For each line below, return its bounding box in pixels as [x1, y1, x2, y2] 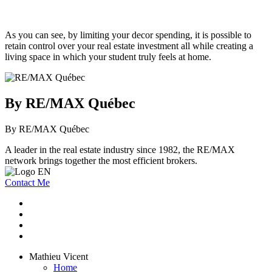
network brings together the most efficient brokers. [5, 155, 197, 166]
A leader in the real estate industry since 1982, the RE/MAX [5, 144, 235, 155]
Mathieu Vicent [29, 251, 88, 262]
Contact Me [5, 177, 50, 188]
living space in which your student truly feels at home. [5, 52, 211, 63]
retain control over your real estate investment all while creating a [5, 41, 253, 52]
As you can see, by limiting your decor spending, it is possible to [5, 30, 251, 41]
